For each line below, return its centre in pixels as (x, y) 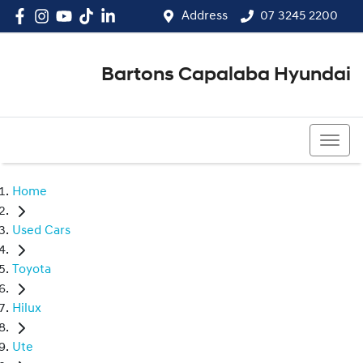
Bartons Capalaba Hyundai (226, 75)
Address (205, 16)
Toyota (32, 270)
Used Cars (41, 231)
